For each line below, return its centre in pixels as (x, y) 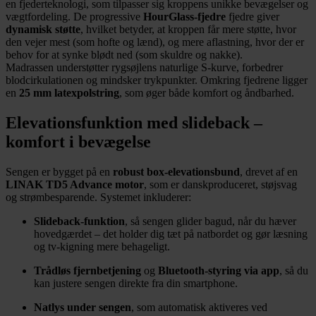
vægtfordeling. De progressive (74, 17)
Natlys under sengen (83, 307)
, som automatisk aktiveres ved (199, 307)
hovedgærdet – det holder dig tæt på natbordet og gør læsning (171, 233)
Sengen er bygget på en (59, 171)
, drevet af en (269, 171)
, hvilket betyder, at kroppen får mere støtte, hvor (188, 30)
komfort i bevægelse (78, 142)
